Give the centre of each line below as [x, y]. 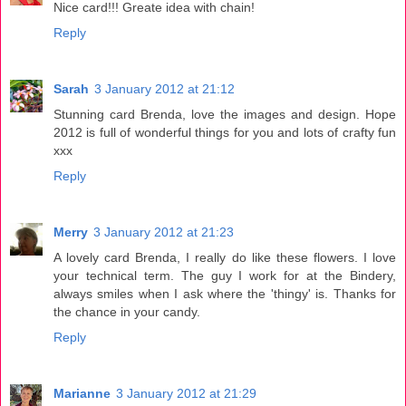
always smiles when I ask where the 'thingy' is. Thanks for [225, 294]
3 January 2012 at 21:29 [186, 394]
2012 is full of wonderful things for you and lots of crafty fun [225, 133]
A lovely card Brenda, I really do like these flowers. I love [225, 258]
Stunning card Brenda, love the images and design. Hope [225, 115]
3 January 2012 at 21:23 [164, 232]
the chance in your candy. [127, 312]
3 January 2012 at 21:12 [164, 89]
